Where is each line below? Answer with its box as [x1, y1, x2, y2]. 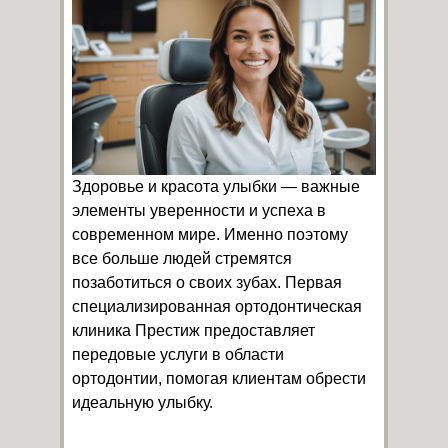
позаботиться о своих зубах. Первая [72, 273, 342, 291]
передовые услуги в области [72, 345, 284, 363]
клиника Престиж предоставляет [72, 321, 315, 339]
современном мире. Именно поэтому [72, 225, 348, 243]
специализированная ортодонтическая [72, 297, 362, 315]
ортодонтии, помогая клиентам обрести [72, 369, 366, 387]
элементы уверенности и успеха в [72, 201, 326, 219]
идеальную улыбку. [72, 393, 213, 411]
